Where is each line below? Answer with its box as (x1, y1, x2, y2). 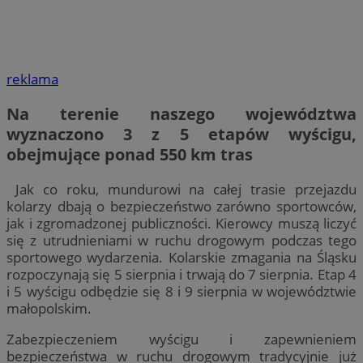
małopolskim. (6, 299, 92, 318)
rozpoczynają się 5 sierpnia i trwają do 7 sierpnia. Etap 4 (6, 265, 357, 284)
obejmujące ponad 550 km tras (6, 143, 253, 166)
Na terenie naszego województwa (6, 103, 357, 126)
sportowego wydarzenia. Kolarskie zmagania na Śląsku (6, 248, 357, 267)
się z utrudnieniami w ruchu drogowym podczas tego (6, 231, 357, 250)
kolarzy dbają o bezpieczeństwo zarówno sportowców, (6, 197, 357, 216)
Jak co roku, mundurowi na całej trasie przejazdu (6, 180, 357, 199)
